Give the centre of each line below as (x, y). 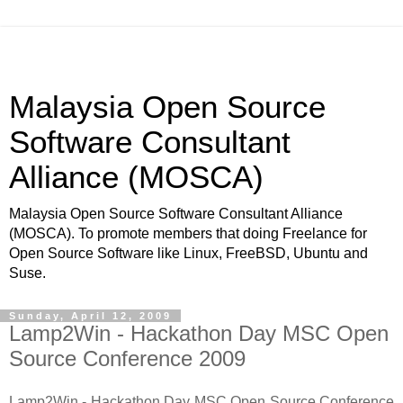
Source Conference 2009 (127, 358)
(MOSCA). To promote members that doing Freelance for (188, 233)
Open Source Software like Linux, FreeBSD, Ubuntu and (188, 253)
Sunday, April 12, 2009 (90, 316)
